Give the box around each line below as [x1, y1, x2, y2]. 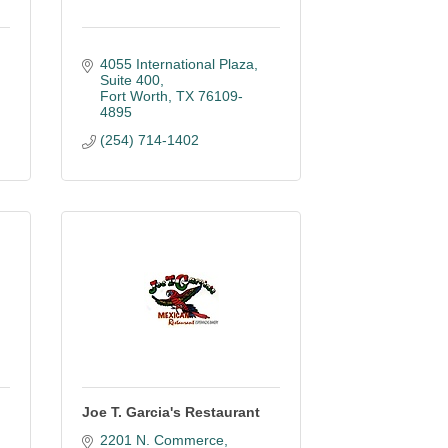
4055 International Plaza [99, 56, 254, 72]
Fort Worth [99, 88, 168, 104]
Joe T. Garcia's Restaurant [82, 404, 260, 420]
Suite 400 [99, 72, 160, 88]
